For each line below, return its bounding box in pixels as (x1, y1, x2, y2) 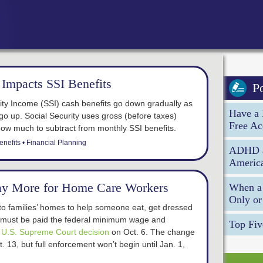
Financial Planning (26, 139, 86, 147)
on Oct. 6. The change (109, 227, 195, 237)
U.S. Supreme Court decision (1, 227, 109, 237)
